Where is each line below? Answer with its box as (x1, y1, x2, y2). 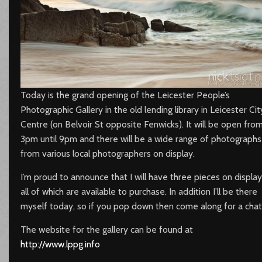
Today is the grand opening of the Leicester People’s (20, 89, 230, 101)
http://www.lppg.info (20, 238, 100, 250)
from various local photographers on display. (20, 147, 195, 159)
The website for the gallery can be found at (20, 223, 193, 235)
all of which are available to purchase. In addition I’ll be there (20, 185, 257, 197)
